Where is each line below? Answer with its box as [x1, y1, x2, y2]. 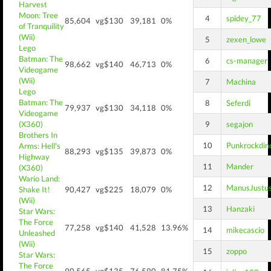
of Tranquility [19, 21, 64, 31]
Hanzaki [226, 204, 255, 214]
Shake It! [19, 184, 50, 194]
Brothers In [19, 130, 57, 140]
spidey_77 [226, 13, 261, 23]
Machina [226, 77, 256, 87]
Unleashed [19, 228, 55, 238]
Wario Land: [19, 174, 60, 183]
